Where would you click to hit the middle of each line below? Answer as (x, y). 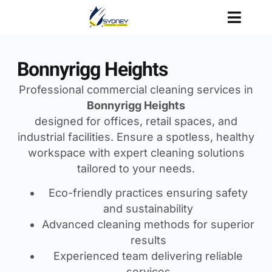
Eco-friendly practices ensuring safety (148, 192)
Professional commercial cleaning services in (136, 89)
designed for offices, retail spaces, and (136, 121)
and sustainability (148, 208)
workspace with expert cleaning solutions (136, 152)
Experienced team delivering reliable (148, 256)
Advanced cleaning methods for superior (148, 224)
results (148, 240)
